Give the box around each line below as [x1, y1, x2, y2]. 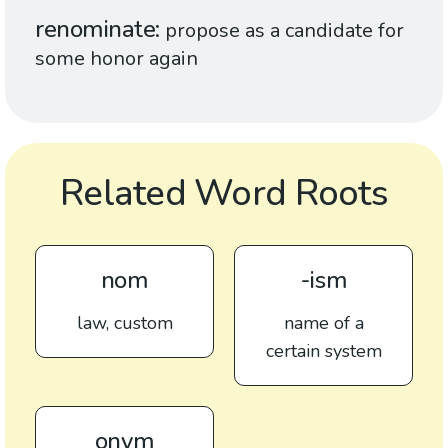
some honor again [35, 45, 198, 72]
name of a [283, 311, 364, 335]
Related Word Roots [59, 169, 389, 218]
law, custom [76, 311, 173, 335]
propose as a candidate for [165, 17, 405, 44]
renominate [35, 13, 156, 45]
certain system [265, 339, 382, 363]
